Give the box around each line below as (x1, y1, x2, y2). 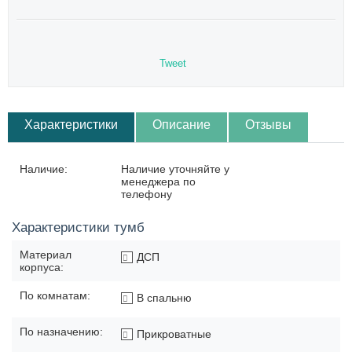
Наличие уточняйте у (121, 163, 229, 176)
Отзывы (245, 118, 291, 132)
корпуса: (20, 261, 64, 274)
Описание (152, 118, 211, 132)
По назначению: (20, 325, 103, 339)
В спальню (137, 291, 192, 305)
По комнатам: (20, 289, 90, 302)
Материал (20, 248, 71, 262)
